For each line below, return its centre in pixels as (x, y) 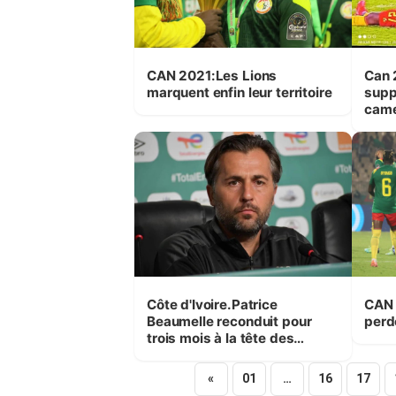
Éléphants (179, 354)
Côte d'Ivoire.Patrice (212, 304)
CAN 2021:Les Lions (212, 75)
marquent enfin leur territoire (240, 92)
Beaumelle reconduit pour (229, 321)
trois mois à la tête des (221, 338)
